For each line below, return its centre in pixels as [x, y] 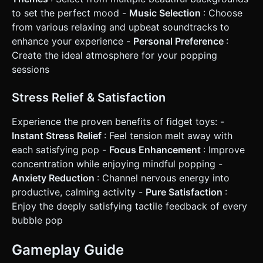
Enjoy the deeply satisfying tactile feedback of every [129, 206]
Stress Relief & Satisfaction [89, 98]
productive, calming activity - [79, 192]
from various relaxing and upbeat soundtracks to [121, 27]
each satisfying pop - [60, 150]
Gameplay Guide [68, 250]
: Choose [223, 13]
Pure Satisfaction [185, 192]
